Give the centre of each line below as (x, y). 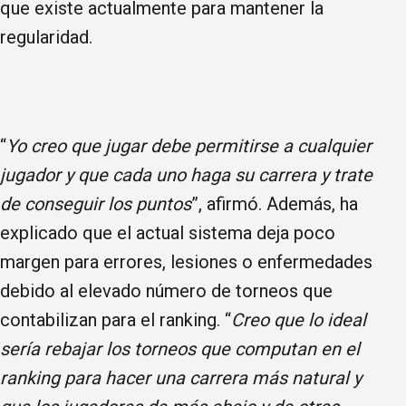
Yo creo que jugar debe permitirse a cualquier (189, 145)
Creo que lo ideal (299, 319)
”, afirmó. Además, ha (275, 203)
